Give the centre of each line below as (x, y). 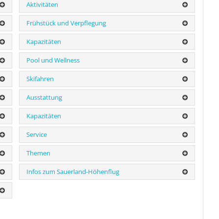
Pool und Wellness (53, 60)
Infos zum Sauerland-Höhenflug (73, 171)
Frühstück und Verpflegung (66, 23)
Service (37, 134)
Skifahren (40, 78)
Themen (39, 153)
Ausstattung (44, 97)
